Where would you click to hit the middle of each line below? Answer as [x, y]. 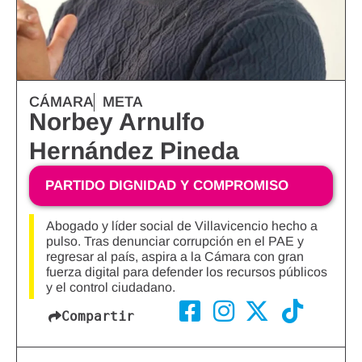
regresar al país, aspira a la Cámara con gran [175, 257]
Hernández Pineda [134, 151]
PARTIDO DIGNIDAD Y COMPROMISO [167, 186]
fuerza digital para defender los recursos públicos [187, 272]
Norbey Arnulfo [117, 122]
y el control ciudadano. [111, 288]
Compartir [98, 317]
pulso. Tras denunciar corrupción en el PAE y [175, 242]
